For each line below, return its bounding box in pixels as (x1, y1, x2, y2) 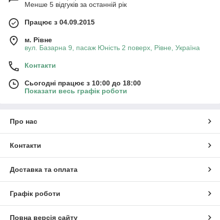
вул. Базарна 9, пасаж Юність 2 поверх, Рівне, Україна (25, 43, 200, 52)
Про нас (10, 117, 37, 125)
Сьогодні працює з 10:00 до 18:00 (25, 79, 141, 87)
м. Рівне (25, 35, 52, 44)
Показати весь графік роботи (25, 86, 127, 95)
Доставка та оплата (10, 165, 78, 173)
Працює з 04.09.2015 (25, 18, 95, 26)
